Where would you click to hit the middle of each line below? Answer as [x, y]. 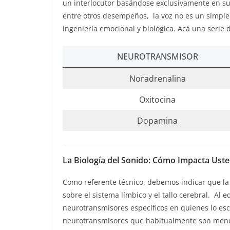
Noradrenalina [157, 78]
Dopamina [157, 120]
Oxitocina [157, 99]
